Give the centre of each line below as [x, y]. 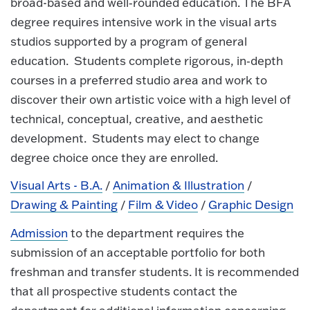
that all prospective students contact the [124, 291]
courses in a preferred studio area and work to [139, 80]
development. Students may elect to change [135, 138]
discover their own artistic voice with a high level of [151, 99]
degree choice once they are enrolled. [114, 157]
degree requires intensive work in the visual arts [144, 21]
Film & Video [163, 205]
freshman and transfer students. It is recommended [155, 271]
